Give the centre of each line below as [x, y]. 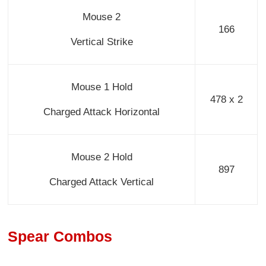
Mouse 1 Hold [102, 87]
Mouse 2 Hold [102, 157]
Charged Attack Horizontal [102, 112]
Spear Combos [60, 237]
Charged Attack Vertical [102, 182]
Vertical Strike [102, 42]
